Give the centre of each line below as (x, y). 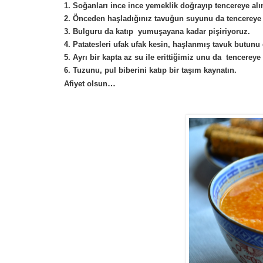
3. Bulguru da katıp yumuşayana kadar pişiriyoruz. (157, 31)
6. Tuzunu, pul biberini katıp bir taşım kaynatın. (151, 70)
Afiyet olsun (86, 83)
